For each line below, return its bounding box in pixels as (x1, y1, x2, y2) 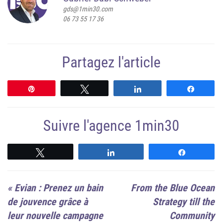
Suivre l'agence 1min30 (43, 117, 179, 135)
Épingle (42, 85, 64, 93)
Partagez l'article (61, 54, 161, 71)
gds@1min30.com (63, 5, 113, 13)
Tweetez (95, 85, 120, 93)
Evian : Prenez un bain (14, 182, 103, 194)
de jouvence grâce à (7, 196, 88, 208)
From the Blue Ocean (131, 182, 215, 194)
